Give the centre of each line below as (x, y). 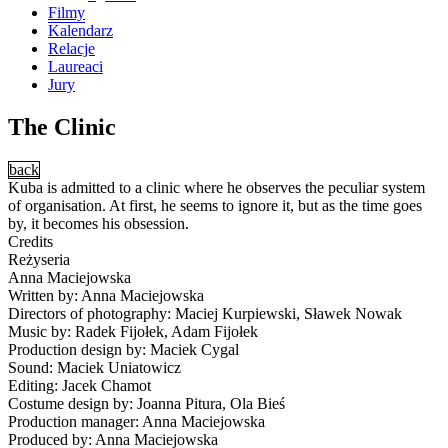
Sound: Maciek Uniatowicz (94, 367)
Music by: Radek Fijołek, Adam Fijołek (133, 331)
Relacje (71, 48)
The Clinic (62, 126)
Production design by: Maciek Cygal (123, 349)
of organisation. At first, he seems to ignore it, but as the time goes (215, 205)
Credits (30, 241)
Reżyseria (39, 259)
